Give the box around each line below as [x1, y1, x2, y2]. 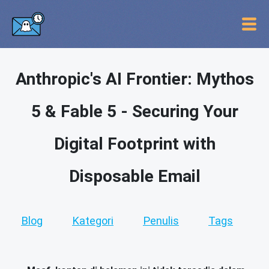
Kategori [72, 214, 113, 227]
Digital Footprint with [53, 134, 216, 154]
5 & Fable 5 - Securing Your [31, 101, 238, 121]
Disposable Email [68, 166, 201, 186]
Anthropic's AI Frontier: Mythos [15, 69, 254, 89]
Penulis [143, 214, 179, 227]
